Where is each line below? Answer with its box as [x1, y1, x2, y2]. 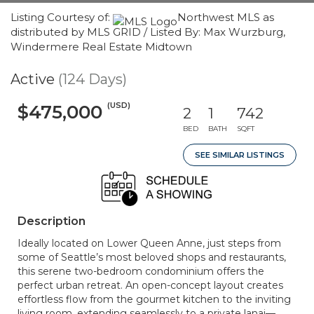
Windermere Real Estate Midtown [11, 40, 192, 53]
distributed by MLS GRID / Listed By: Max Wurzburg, [11, 25, 285, 39]
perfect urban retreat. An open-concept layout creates [18, 279, 283, 292]
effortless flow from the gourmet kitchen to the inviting [18, 293, 291, 306]
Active [11, 71, 55, 88]
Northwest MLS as [177, 11, 274, 24]
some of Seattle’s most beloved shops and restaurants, [18, 251, 286, 264]
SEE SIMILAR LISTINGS [195, 150, 285, 160]
